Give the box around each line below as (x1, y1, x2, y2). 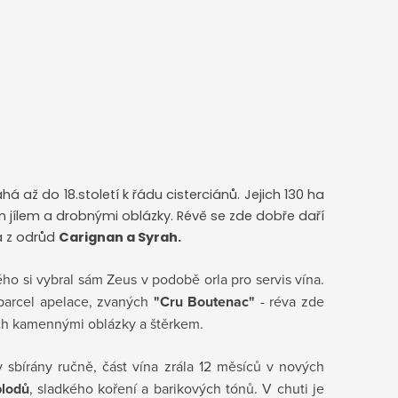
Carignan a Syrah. (59, 228, 181, 247)
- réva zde (259, 291, 325, 312)
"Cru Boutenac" (148, 291, 260, 313)
